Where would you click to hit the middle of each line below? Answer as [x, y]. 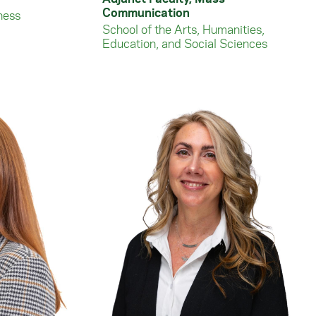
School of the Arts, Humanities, [183, 29]
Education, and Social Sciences [185, 43]
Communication [146, 12]
